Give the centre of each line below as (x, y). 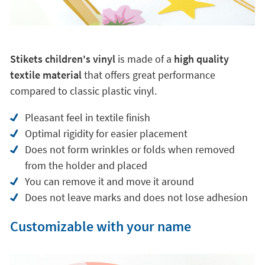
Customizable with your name (100, 226)
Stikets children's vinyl (64, 59)
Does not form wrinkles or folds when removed (130, 149)
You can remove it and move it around (109, 181)
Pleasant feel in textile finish (87, 117)
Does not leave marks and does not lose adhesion (136, 197)
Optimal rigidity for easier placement (106, 133)
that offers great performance (148, 75)
